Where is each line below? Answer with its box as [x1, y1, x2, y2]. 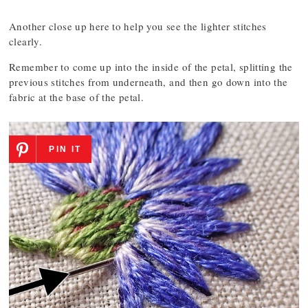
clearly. [9, 34, 42, 49]
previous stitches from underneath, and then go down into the [9, 75, 288, 89]
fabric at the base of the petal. [9, 90, 144, 104]
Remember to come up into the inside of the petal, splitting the [9, 60, 293, 74]
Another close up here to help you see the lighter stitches [9, 19, 267, 34]
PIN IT [49, 144, 82, 155]
